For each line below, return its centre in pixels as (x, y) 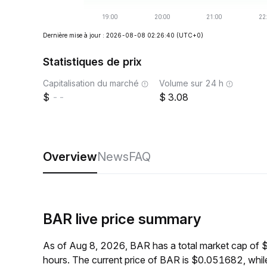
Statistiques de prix (92, 62)
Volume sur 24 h (191, 83)
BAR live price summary (122, 219)
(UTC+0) (190, 35)
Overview (70, 157)
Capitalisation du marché (91, 83)
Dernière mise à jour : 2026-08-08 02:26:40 (109, 35)
